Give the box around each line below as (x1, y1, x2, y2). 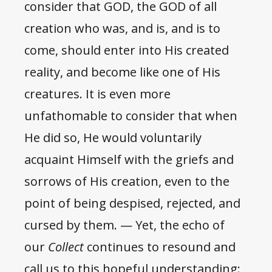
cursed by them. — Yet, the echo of (24, 217, 225, 234)
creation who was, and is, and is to (24, 20, 220, 37)
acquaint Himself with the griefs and (24, 151, 234, 168)
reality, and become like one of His (24, 64, 220, 81)
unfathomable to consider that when (24, 107, 237, 124)
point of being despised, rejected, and (24, 195, 240, 212)
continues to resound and (87, 239, 236, 256)
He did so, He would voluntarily (24, 129, 202, 146)
